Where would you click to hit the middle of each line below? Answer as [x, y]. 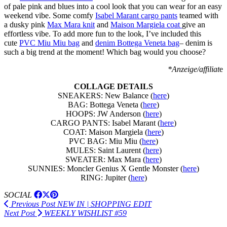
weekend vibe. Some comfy [50, 15]
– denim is [196, 43]
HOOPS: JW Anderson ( [105, 113]
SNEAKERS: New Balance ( [105, 95]
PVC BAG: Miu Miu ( [105, 141]
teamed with [198, 15]
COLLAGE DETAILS [113, 86]
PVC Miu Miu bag [49, 43]
